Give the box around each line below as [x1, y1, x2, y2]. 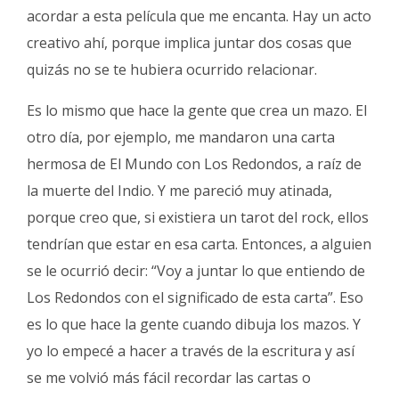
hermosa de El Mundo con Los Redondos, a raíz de [27, 153, 362, 174]
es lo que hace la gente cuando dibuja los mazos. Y [27, 313, 361, 334]
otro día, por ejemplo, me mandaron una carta [27, 126, 335, 147]
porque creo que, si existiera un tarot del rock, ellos [27, 207, 369, 227]
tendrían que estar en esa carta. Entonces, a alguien [27, 233, 371, 254]
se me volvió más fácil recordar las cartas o [27, 367, 311, 387]
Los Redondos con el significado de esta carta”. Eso [27, 287, 363, 307]
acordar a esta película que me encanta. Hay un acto [27, 5, 371, 26]
